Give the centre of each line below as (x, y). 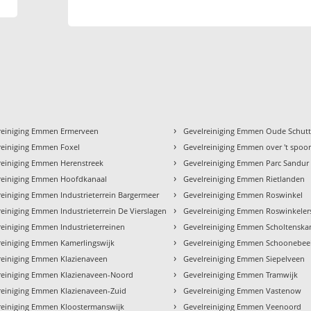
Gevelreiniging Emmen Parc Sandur (246, 163)
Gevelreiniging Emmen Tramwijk (241, 275)
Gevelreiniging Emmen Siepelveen (244, 259)
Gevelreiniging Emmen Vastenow (243, 291)
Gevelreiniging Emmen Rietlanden (244, 179)
